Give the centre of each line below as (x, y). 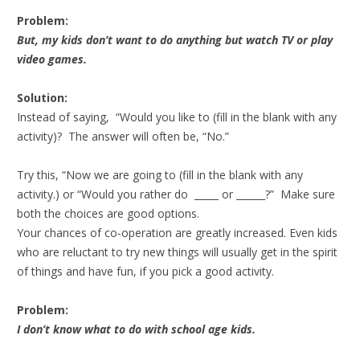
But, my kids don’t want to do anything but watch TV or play (175, 39)
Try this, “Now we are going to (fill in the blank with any (160, 174)
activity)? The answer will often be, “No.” (123, 136)
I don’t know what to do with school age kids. (136, 329)
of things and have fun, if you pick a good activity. (145, 271)
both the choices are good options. (108, 213)
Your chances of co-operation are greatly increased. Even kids (177, 232)
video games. (52, 59)
